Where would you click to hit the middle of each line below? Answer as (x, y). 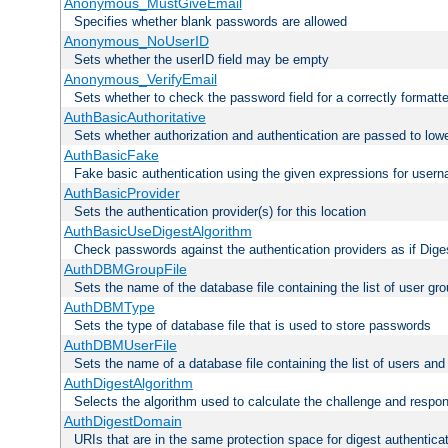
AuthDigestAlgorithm (128, 383)
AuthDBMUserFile (120, 345)
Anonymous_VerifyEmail (140, 79)
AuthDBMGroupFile (125, 269)
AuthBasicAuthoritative (134, 117)
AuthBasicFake (111, 155)
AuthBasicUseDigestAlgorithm (157, 231)
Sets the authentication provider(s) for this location (220, 212)
